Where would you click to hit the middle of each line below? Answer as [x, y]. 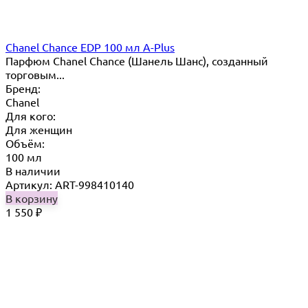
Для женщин [39, 130]
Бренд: [23, 88]
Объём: [25, 143]
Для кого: [31, 116]
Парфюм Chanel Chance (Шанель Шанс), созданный [137, 61]
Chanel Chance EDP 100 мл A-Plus [90, 47]
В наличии [33, 171]
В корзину [32, 198]
